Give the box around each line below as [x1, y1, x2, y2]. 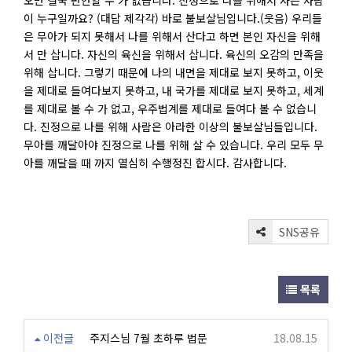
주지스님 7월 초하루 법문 [90, 330, 207, 346]
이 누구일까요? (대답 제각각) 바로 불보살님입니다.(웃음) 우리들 [24, 10, 322, 26]
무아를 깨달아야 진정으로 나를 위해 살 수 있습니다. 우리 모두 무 [24, 137, 324, 152]
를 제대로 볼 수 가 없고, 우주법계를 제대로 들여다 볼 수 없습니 [24, 101, 317, 116]
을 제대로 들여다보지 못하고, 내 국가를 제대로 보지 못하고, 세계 [24, 82, 324, 98]
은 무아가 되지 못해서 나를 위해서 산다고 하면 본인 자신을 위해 [24, 28, 321, 44]
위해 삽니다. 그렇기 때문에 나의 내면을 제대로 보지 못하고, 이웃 [24, 64, 324, 80]
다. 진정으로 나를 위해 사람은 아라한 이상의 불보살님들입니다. [24, 119, 317, 134]
